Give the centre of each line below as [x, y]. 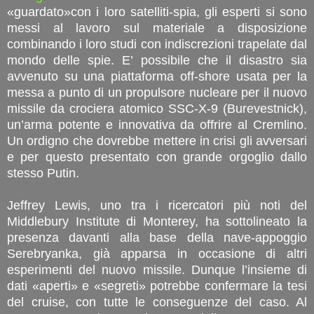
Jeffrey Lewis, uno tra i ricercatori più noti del [157, 205]
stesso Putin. [43, 173]
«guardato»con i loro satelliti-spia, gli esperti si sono [157, 12]
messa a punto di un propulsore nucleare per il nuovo [157, 92]
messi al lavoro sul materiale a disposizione [157, 28]
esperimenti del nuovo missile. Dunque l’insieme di [157, 269]
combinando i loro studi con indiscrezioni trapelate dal [157, 44]
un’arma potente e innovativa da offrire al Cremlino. [157, 124]
